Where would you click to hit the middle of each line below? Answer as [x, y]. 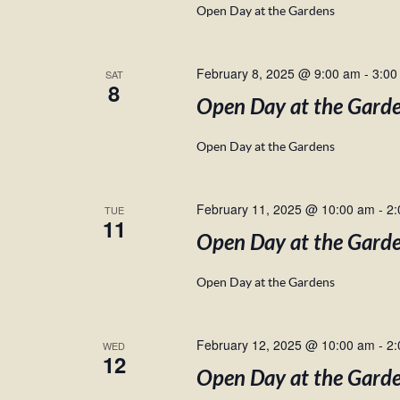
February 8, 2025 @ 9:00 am [278, 73]
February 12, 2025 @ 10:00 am [285, 345]
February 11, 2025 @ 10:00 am [285, 209]
